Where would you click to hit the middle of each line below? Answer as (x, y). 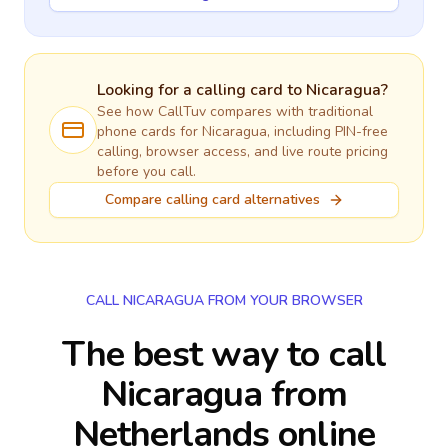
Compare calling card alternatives (212, 199)
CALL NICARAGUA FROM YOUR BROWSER (224, 300)
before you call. (146, 171)
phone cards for (149, 131)
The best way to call (223, 354)
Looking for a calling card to (201, 90)
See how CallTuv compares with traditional (235, 111)
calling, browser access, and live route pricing (242, 151)
